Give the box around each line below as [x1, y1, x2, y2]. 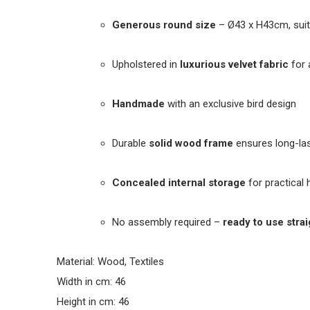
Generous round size [112, 19, 216, 31]
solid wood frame [149, 137, 233, 149]
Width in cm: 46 [57, 275, 126, 288]
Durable [112, 137, 149, 149]
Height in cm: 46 [57, 295, 129, 308]
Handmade [112, 98, 165, 110]
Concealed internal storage [112, 176, 246, 189]
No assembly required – [112, 216, 223, 228]
